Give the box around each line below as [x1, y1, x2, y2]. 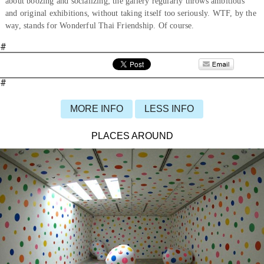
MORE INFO [70, 103, 123, 114]
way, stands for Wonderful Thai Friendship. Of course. [5, 21, 194, 30]
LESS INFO [144, 103, 194, 114]
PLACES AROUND [91, 130, 173, 141]
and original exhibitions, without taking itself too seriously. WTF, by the [5, 8, 256, 18]
